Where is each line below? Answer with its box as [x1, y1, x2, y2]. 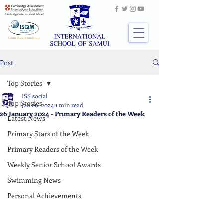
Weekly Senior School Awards [7, 160, 101, 169]
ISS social [22, 92, 47, 100]
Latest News [7, 113, 45, 123]
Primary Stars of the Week [7, 129, 89, 138]
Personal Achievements [7, 191, 81, 200]
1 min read [55, 101, 83, 109]
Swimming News [7, 175, 61, 185]
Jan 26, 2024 [22, 101, 54, 109]
